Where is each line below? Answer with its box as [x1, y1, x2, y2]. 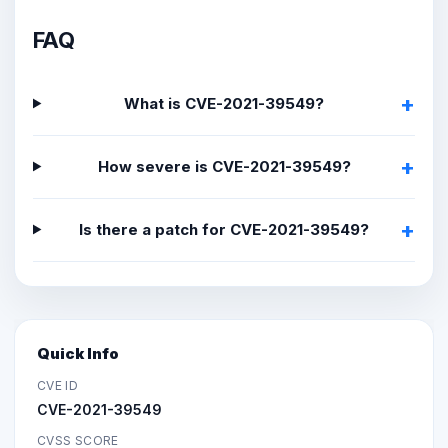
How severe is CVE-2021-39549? [97, 157, 351, 176]
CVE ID [37, 377, 79, 393]
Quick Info [37, 343, 119, 363]
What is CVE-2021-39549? [124, 94, 325, 113]
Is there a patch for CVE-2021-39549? [79, 220, 370, 239]
